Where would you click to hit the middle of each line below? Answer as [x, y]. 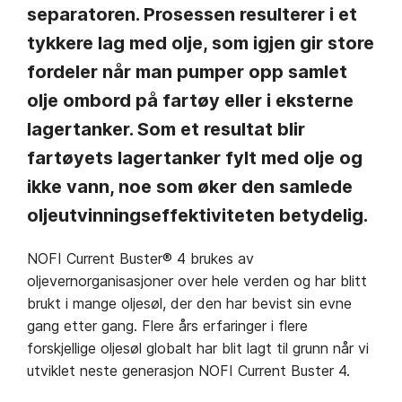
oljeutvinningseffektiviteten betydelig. [197, 216]
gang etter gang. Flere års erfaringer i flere [167, 326]
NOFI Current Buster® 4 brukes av [140, 259]
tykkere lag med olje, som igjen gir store [201, 44]
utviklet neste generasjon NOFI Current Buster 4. [188, 371]
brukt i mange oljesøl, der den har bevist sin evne [189, 304]
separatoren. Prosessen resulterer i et [192, 15]
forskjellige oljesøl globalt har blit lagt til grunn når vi [198, 349]
